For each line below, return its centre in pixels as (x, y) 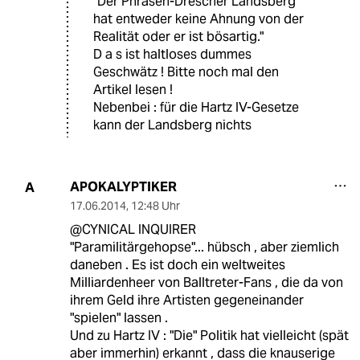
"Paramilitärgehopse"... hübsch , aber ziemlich (204, 247)
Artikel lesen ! (133, 90)
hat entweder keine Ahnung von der (198, 19)
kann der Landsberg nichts (172, 125)
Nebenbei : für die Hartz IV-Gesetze (196, 108)
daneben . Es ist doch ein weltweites (177, 265)
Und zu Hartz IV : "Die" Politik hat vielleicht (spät (209, 336)
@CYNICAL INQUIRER (133, 230)
